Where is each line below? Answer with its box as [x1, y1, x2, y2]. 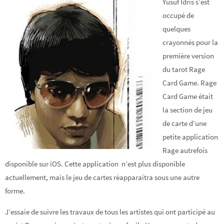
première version [162, 51, 214, 60]
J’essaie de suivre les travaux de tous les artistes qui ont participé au [5, 207, 215, 217]
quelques [162, 24, 191, 33]
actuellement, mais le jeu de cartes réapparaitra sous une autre [5, 172, 199, 182]
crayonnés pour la [162, 37, 218, 47]
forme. [5, 186, 25, 195]
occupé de [162, 10, 194, 20]
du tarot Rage [162, 64, 205, 74]
